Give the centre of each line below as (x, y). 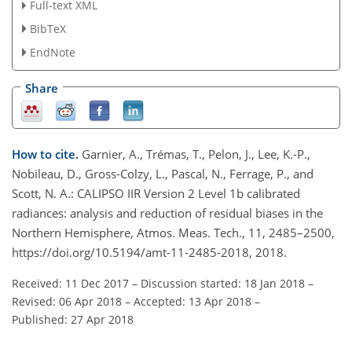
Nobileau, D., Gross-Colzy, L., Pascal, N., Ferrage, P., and (163, 173)
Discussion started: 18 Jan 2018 (223, 283)
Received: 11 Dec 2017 (70, 283)
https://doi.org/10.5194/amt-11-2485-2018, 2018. (149, 252)
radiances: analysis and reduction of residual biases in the (167, 213)
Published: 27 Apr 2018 (73, 319)
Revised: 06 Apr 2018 (67, 301)
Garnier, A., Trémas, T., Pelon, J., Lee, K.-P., (196, 154)
